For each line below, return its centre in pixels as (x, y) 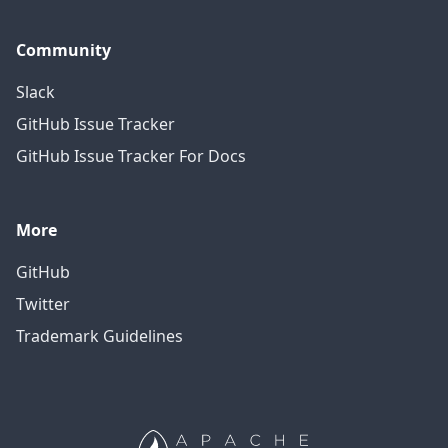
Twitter (43, 304)
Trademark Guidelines (99, 336)
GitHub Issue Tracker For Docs (131, 156)
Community (63, 50)
